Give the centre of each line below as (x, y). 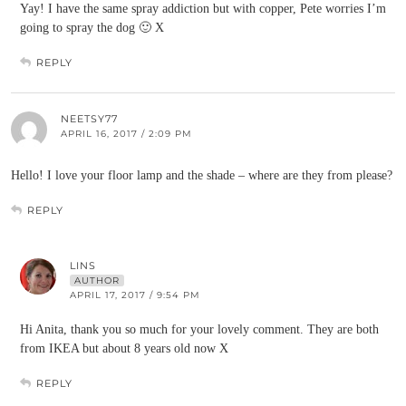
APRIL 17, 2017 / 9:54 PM (135, 295)
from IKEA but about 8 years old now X (124, 348)
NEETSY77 (89, 119)
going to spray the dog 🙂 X (92, 28)
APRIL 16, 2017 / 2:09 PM (126, 134)
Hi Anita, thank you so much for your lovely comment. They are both (199, 329)
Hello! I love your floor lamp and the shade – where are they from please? (202, 175)
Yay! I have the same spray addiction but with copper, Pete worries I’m (203, 9)
